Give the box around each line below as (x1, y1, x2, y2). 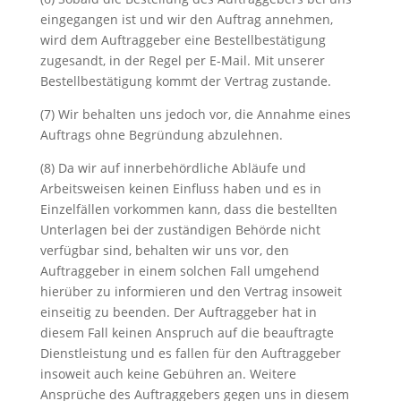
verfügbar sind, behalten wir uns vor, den (39, 242, 289, 259)
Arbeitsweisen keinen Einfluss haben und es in (39, 180, 321, 197)
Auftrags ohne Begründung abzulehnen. (39, 126, 283, 143)
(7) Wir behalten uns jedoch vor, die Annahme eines (39, 106, 351, 123)
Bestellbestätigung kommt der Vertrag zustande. (39, 73, 331, 90)
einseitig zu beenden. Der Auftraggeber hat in (39, 303, 317, 320)
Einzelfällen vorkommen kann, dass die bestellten (39, 200, 337, 218)
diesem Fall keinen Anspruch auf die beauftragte (39, 324, 334, 341)
